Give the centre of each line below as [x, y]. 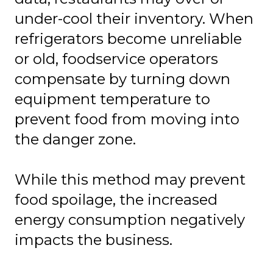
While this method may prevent [130, 179]
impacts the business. [94, 239]
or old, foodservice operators [116, 58]
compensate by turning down [122, 79]
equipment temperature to [112, 99]
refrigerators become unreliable [128, 38]
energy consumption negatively [130, 219]
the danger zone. [75, 139]
